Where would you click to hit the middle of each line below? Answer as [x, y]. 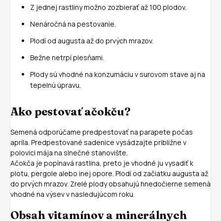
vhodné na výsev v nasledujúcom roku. [73, 194]
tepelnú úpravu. [55, 85]
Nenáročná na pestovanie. [73, 24]
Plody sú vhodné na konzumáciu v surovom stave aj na [118, 74]
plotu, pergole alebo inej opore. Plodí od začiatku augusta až [109, 173]
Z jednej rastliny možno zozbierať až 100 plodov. [108, 7]
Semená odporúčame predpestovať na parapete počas [102, 132]
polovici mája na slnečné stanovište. [69, 152]
